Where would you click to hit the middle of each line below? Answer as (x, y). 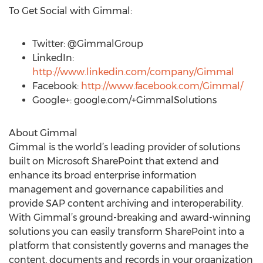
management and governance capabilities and (116, 189)
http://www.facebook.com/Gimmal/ (162, 86)
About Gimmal (43, 133)
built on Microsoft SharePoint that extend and (114, 161)
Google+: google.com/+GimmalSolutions (124, 100)
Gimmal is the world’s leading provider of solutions (124, 147)
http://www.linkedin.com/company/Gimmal (133, 72)
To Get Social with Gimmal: (70, 11)
